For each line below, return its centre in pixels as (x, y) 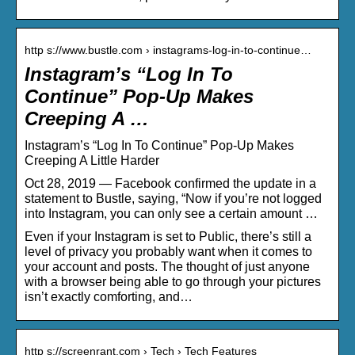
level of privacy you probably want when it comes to (168, 252)
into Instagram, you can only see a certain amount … (171, 214)
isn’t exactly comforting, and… (109, 297)
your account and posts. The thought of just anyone (167, 267)
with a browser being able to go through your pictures (173, 282)
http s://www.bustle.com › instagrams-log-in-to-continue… (168, 50)
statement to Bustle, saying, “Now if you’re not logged (173, 199)
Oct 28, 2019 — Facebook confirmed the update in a (170, 184)
